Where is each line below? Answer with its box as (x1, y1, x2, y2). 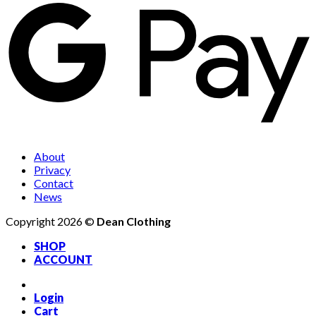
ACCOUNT (34, 252, 92, 266)
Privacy (34, 162, 71, 176)
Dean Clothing (97, 214, 171, 228)
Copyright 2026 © (6, 214, 97, 228)
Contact (34, 176, 73, 190)
